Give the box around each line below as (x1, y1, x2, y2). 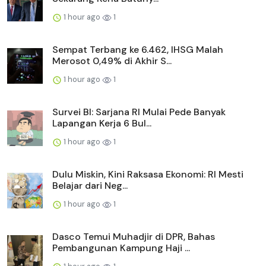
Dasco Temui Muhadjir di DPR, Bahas (52, 230, 215, 243)
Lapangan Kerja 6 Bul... (52, 117, 151, 130)
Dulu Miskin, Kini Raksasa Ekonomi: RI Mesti (52, 168, 243, 181)
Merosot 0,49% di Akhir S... (52, 55, 172, 68)
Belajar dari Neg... (52, 179, 128, 192)
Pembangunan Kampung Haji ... (52, 242, 190, 255)
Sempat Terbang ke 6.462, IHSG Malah (52, 43, 223, 56)
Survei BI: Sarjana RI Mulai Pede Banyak (52, 106, 226, 119)
